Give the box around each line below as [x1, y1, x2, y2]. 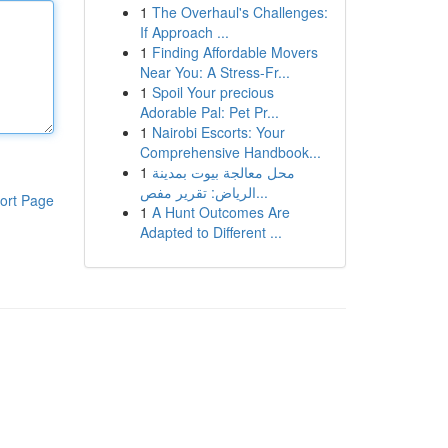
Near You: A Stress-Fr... [139, 62, 290, 82]
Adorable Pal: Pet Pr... [139, 102, 279, 122]
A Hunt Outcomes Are [151, 202, 290, 222]
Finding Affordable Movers [151, 42, 318, 62]
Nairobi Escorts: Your [151, 122, 285, 142]
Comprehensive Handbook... [139, 142, 321, 162]
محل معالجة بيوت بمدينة [151, 162, 295, 182]
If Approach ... [139, 22, 229, 42]
